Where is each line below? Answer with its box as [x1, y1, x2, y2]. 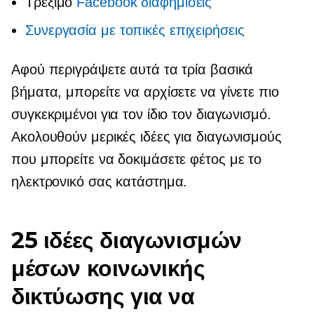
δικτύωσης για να [11, 282, 195, 310]
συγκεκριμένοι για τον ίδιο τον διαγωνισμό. [11, 107, 271, 122]
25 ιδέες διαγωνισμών [11, 226, 242, 254]
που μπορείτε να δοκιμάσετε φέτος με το [11, 151, 262, 167]
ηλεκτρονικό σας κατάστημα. [11, 174, 188, 189]
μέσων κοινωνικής [11, 254, 205, 282]
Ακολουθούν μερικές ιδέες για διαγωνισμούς [11, 129, 282, 144]
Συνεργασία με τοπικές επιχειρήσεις [25, 22, 245, 38]
